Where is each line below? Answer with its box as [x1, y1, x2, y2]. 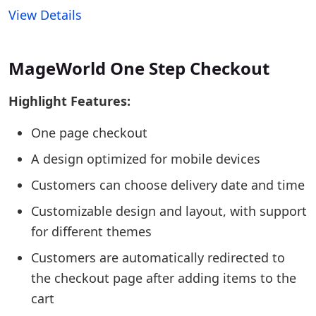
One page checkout [31, 124, 147, 141]
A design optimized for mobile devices [31, 150, 260, 167]
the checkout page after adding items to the [31, 269, 296, 286]
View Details [8, 6, 82, 23]
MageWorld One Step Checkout [8, 56, 269, 80]
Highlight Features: [8, 92, 130, 109]
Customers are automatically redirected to [31, 249, 285, 266]
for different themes [31, 223, 152, 240]
